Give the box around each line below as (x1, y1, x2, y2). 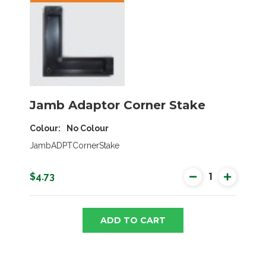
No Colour (66, 123, 109, 133)
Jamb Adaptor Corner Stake (30, 97, 205, 112)
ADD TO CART (100, 214, 166, 226)
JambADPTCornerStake (30, 140, 119, 150)
